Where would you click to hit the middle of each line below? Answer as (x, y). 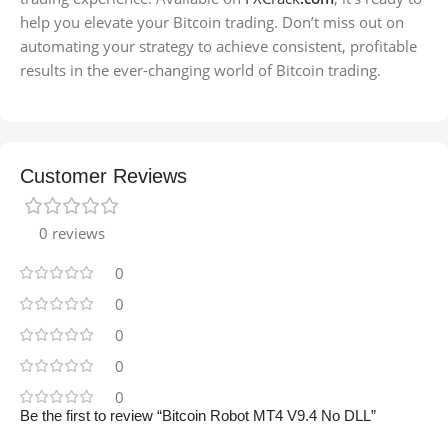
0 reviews (72, 233)
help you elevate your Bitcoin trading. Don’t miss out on (212, 22)
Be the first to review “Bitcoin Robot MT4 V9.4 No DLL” (198, 416)
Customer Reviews (103, 176)
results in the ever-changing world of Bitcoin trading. (200, 70)
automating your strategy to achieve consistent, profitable (218, 46)
